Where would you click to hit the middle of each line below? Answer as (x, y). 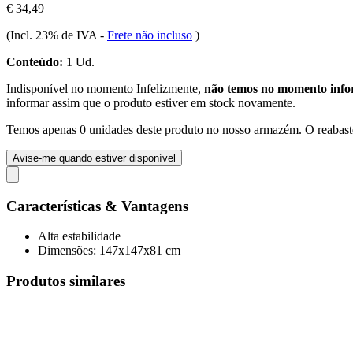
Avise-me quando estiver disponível (94, 158)
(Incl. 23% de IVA (53, 35)
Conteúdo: (35, 61)
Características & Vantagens (97, 206)
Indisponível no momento (71, 88)
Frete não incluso (150, 35)
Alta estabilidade (79, 236)
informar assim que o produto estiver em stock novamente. (151, 102)
